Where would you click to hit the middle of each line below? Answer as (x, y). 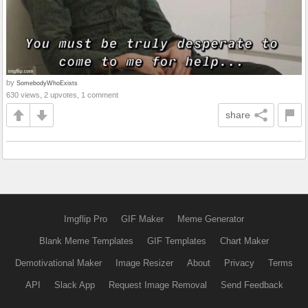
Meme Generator (211, 219)
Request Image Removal (157, 285)
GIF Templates (177, 241)
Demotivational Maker (58, 263)
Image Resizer (144, 263)
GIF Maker (142, 219)
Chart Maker (244, 241)
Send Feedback (252, 285)
